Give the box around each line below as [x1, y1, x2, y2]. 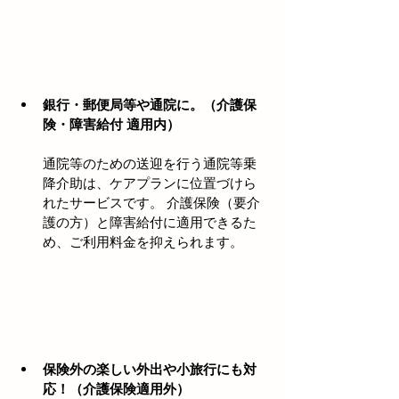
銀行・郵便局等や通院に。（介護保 [43, 95, 256, 113]
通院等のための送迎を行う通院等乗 [43, 154, 256, 172]
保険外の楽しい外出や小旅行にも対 [43, 360, 256, 378]
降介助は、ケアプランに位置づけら [43, 174, 256, 191]
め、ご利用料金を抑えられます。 [43, 232, 243, 250]
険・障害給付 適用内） [43, 115, 180, 133]
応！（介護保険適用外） [43, 379, 190, 397]
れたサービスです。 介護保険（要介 [43, 193, 260, 211]
